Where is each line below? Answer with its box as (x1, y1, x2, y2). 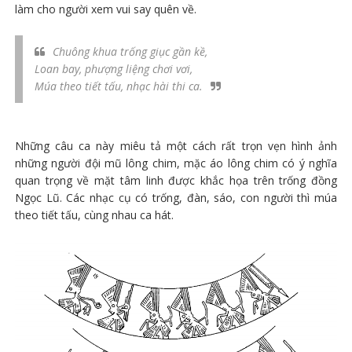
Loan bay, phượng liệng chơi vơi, (34, 60, 192, 76)
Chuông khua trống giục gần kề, (52, 43, 207, 59)
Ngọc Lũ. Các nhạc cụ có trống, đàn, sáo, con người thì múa (14, 189, 338, 205)
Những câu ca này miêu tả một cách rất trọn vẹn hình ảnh (14, 137, 338, 153)
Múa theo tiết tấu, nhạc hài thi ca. (34, 78, 203, 93)
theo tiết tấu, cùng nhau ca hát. (14, 207, 174, 222)
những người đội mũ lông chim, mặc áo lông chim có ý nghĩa (14, 155, 338, 170)
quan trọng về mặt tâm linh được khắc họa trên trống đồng (14, 172, 338, 188)
